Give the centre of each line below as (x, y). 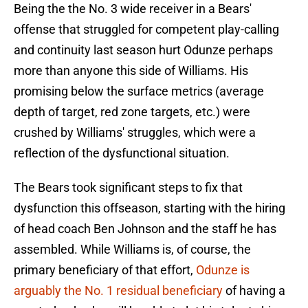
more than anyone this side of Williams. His (131, 71)
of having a (254, 291)
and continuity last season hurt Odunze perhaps (143, 50)
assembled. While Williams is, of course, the (132, 250)
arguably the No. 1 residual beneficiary (118, 291)
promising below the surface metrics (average (139, 91)
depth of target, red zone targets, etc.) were (132, 112)
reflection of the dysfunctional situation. (122, 153)
